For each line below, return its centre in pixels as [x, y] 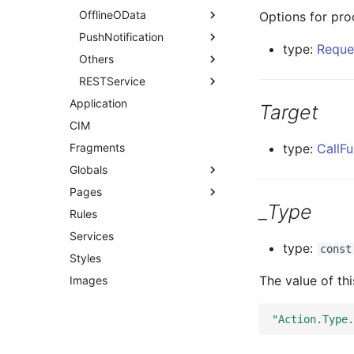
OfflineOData [113, 15]
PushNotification [121, 37]
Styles [85, 258]
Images [88, 280]
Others [96, 59]
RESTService [112, 81]
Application [98, 103]
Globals [88, 169]
